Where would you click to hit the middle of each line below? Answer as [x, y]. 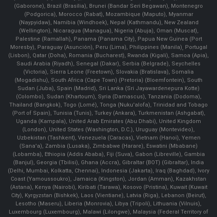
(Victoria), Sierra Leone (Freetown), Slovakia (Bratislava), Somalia [108, 72]
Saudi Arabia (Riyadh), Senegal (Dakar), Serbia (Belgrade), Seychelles [108, 63]
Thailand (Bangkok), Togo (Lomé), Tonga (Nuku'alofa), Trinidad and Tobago [108, 105]
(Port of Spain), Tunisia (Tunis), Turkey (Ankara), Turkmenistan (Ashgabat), [108, 113]
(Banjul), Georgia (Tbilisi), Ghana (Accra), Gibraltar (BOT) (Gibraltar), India [108, 162]
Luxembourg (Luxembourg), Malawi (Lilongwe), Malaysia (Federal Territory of [108, 212]
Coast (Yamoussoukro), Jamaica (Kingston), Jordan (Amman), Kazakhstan [108, 179]
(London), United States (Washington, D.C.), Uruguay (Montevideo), [108, 129]
